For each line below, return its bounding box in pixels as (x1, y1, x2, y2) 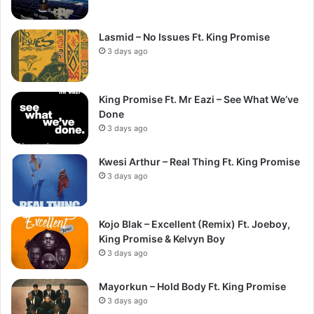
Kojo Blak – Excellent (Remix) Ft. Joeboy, (99, 217, 290, 230)
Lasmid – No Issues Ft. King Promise (99, 30, 270, 43)
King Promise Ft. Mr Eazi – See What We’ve (99, 93, 299, 105)
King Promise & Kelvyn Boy (99, 232, 225, 245)
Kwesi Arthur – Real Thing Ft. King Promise (99, 155, 300, 168)
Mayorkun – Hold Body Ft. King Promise (99, 280, 286, 292)
